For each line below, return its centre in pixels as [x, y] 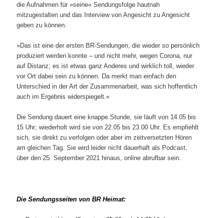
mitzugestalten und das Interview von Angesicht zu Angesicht [103, 15]
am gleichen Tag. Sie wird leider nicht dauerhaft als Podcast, [102, 148]
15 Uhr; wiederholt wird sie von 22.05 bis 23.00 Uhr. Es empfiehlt [108, 127]
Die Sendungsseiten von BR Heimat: [71, 199]
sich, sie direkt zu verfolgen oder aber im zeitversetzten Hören [104, 138]
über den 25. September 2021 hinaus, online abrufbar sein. [99, 158]
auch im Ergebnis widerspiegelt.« [63, 97]
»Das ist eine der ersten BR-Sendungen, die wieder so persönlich [108, 46]
